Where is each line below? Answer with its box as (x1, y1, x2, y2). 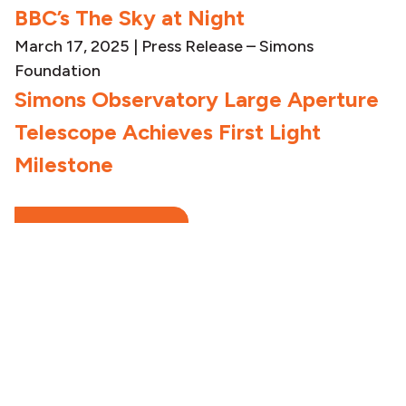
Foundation (14, 61, 101, 82)
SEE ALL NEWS (48, 221, 155, 239)
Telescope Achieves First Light (14, 119, 321, 146)
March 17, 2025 (14, 36, 130, 57)
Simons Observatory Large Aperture (14, 86, 379, 113)
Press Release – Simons (141, 36, 314, 57)
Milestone (14, 151, 113, 179)
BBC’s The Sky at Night (14, 5, 245, 32)
